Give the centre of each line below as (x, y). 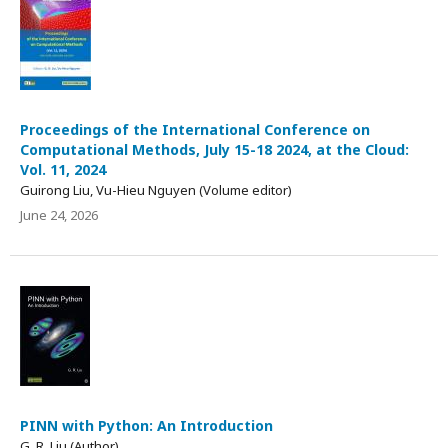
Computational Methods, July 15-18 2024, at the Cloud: (214, 149)
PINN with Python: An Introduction (146, 425)
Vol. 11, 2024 (63, 169)
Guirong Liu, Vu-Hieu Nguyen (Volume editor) (156, 189)
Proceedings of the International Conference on (195, 129)
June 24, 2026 (59, 214)
